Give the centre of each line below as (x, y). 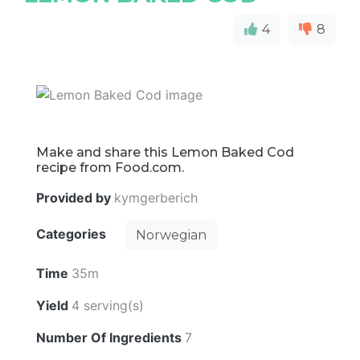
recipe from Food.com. (110, 167)
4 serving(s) (108, 305)
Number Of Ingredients (110, 337)
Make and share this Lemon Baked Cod (165, 152)
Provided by (75, 197)
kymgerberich (156, 197)
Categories (73, 233)
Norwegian (171, 235)
